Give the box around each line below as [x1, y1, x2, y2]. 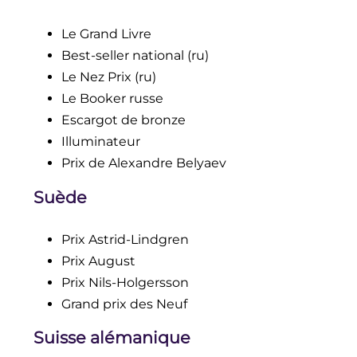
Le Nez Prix [61, 69, 135, 84]
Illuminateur [61, 133, 140, 149]
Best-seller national [61, 47, 187, 63]
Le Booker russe [61, 90, 163, 106]
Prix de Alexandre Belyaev [61, 155, 226, 171]
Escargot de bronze [61, 112, 186, 127]
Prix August [61, 253, 135, 269]
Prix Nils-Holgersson [61, 274, 189, 290]
